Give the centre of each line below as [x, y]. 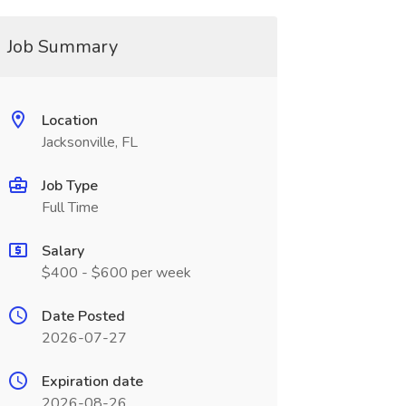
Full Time [70, 208]
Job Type [69, 186]
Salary [63, 251]
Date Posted [83, 316]
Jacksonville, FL [89, 142]
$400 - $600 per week [116, 273]
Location [69, 121]
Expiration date [92, 382]
